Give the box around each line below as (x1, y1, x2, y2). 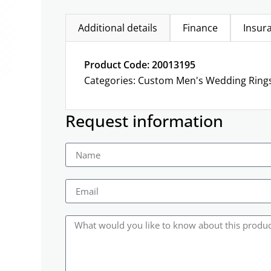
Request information (65, 109, 223, 132)
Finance (183, 21, 218, 35)
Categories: (84, 74, 138, 88)
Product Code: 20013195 (84, 58, 195, 72)
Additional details (78, 21, 157, 35)
